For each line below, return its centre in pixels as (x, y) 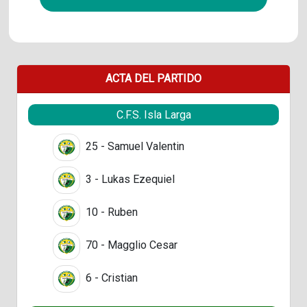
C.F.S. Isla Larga (153, 114)
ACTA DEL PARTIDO (153, 78)
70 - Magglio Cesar (130, 245)
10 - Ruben (110, 212)
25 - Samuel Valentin (134, 146)
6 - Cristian (110, 278)
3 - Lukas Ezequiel (129, 179)
